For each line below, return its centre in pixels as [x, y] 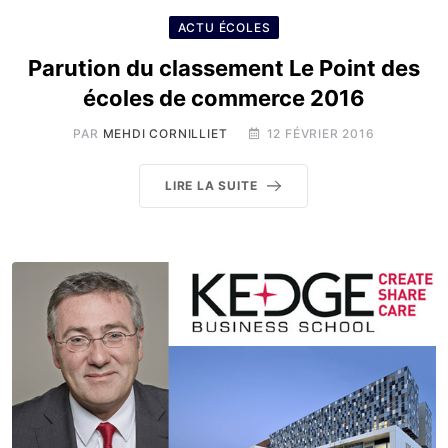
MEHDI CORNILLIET [165, 133]
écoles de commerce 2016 [224, 98]
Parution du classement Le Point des [224, 68]
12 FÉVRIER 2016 [320, 133]
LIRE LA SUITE [211, 185]
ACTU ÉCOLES [224, 27]
